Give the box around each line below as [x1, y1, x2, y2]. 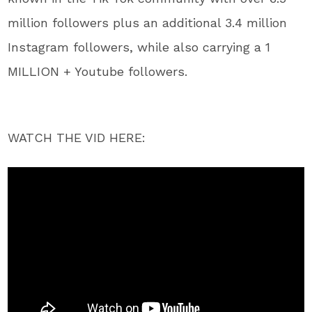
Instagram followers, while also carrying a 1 [8, 40, 271, 54]
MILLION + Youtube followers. [8, 64, 188, 79]
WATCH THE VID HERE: [8, 130, 146, 145]
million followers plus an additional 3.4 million [8, 15, 288, 30]
